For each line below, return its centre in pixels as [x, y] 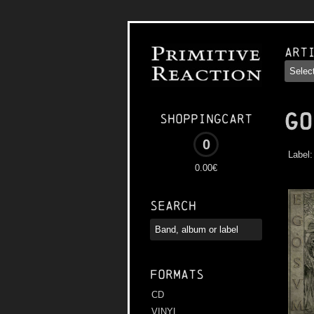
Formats [177, 275]
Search [173, 206]
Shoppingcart [206, 119]
